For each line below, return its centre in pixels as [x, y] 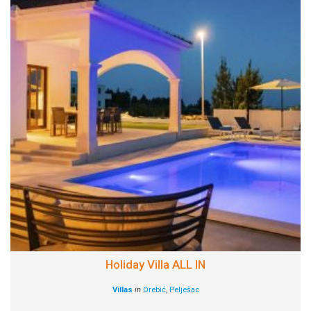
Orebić [154, 290]
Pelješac [184, 290]
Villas [122, 290]
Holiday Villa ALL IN [155, 265]
